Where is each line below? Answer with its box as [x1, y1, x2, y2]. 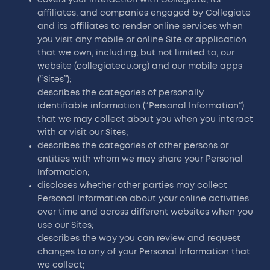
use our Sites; [37, 221, 94, 230]
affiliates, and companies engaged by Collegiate [37, 8, 251, 17]
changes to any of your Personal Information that [37, 247, 251, 256]
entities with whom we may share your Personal [37, 154, 243, 163]
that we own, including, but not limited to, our [37, 48, 235, 57]
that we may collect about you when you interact [37, 115, 254, 124]
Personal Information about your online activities [37, 194, 250, 203]
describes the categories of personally [37, 88, 204, 97]
